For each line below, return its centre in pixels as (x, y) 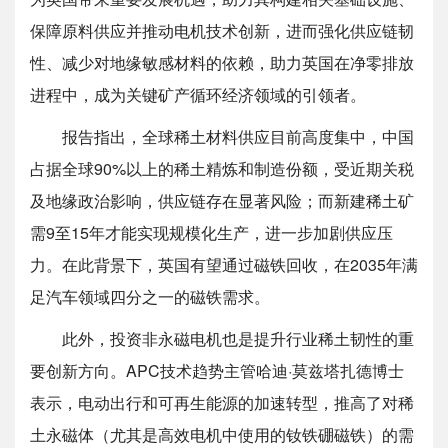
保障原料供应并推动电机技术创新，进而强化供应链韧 (222, 89)
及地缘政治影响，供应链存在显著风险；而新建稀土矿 (222, 259)
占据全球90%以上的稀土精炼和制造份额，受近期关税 (222, 227)
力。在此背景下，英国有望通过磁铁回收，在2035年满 (224, 323)
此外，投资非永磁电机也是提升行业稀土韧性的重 (238, 397)
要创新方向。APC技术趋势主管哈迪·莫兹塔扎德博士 (217, 429)
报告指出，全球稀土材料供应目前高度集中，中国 (238, 195)
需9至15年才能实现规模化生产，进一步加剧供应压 (211, 291)
